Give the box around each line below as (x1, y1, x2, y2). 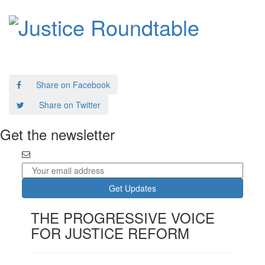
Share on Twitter (39, 99, 101, 111)
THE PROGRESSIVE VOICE (31, 207, 215, 228)
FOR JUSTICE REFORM (31, 222, 190, 244)
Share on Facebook (36, 79, 110, 91)
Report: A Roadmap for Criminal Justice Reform (43, 38, 222, 51)
